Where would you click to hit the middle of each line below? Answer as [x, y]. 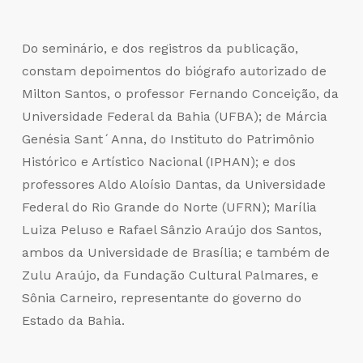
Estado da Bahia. [73, 321]
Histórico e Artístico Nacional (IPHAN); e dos [158, 162]
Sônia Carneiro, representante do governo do [161, 298]
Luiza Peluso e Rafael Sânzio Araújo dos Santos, [171, 230]
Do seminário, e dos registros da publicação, [160, 49]
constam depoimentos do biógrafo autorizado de [174, 71]
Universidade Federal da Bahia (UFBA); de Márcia [174, 117]
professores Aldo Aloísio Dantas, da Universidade [173, 185]
